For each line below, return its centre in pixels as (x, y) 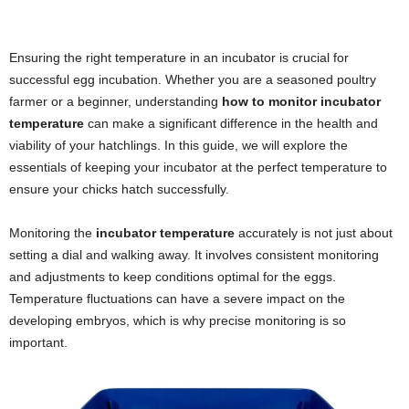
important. (38, 343)
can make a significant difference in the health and (231, 124)
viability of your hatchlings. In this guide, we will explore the (178, 146)
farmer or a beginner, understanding (115, 102)
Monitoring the (52, 233)
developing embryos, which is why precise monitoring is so (178, 321)
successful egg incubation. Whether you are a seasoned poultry (193, 80)
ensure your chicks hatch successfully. (119, 189)
